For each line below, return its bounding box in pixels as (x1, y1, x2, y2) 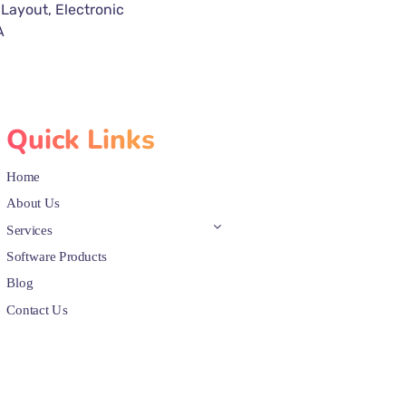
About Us (5, 195, 60, 210)
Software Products (5, 248, 106, 264)
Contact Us (5, 302, 67, 317)
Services (5, 222, 52, 237)
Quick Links (5, 121, 155, 159)
